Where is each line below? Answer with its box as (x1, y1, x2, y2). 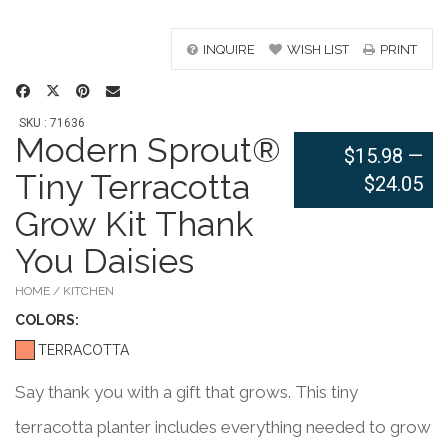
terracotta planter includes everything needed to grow (15, 417, 431, 437)
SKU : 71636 (19, 116, 85, 130)
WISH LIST (287, 42, 349, 57)
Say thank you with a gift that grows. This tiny (15, 382, 358, 402)
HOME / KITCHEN (15, 284, 114, 298)
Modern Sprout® (15, 130, 281, 170)
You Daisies (15, 241, 194, 281)
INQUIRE (203, 42, 255, 57)
